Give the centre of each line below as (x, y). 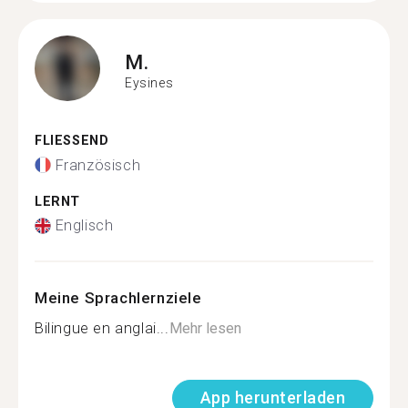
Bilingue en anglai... (102, 328)
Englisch (84, 225)
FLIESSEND (67, 141)
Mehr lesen (205, 328)
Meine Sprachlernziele (118, 298)
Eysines (149, 82)
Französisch (98, 165)
